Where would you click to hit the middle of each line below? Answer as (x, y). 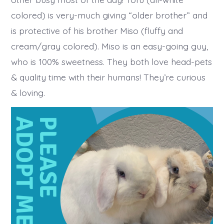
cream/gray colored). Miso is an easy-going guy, (110, 46)
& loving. (28, 93)
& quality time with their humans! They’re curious (108, 77)
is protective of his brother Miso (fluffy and (97, 31)
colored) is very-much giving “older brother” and (109, 15)
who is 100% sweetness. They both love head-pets (112, 62)
